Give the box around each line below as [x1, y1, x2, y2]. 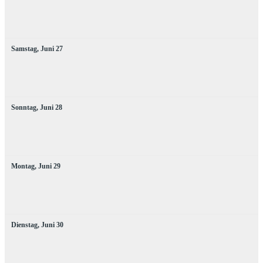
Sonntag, [11, 103, 38, 112]
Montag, [11, 161, 36, 170]
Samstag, [11, 44, 39, 53]
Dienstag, [11, 220, 39, 229]
